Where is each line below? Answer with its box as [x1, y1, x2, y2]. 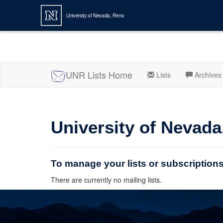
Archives [193, 70, 222, 80]
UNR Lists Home [66, 68, 132, 81]
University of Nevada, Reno [66, 11, 124, 19]
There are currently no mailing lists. [51, 175, 162, 185]
